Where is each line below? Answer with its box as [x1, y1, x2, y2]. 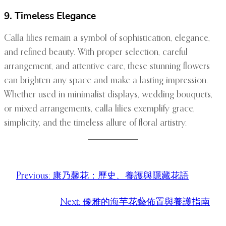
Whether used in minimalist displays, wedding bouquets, [4, 90, 212, 100]
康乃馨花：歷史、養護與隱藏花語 [52, 172, 189, 181]
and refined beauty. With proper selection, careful [4, 48, 188, 58]
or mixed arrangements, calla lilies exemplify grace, [4, 104, 195, 114]
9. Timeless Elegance [4, 10, 96, 23]
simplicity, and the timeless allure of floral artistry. [4, 119, 187, 128]
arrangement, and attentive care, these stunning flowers [4, 62, 210, 72]
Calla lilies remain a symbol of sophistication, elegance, [4, 34, 210, 43]
